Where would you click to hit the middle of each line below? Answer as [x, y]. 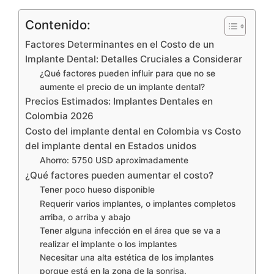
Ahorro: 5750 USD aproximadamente [114, 160]
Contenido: [58, 24]
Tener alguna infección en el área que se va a [131, 230]
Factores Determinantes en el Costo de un [120, 44]
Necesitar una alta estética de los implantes [127, 257]
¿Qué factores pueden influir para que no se [128, 73]
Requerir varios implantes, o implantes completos [138, 203]
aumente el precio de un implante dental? [123, 87]
